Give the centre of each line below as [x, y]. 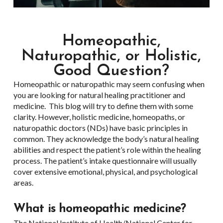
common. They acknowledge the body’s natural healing [106, 138]
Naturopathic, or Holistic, [111, 56]
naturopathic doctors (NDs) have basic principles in [100, 127]
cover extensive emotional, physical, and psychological [105, 171]
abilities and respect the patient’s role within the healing [107, 149]
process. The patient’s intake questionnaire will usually [105, 160]
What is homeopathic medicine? [100, 209]
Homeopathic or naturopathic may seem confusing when [109, 84]
